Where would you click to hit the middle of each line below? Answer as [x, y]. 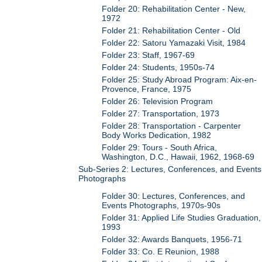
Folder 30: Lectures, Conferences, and [174, 196]
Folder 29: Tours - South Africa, [160, 147]
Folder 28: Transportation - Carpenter [172, 125]
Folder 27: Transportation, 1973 [161, 113]
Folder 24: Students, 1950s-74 [158, 67]
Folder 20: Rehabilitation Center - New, [174, 8]
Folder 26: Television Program [158, 101]
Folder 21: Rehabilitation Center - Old [171, 30]
